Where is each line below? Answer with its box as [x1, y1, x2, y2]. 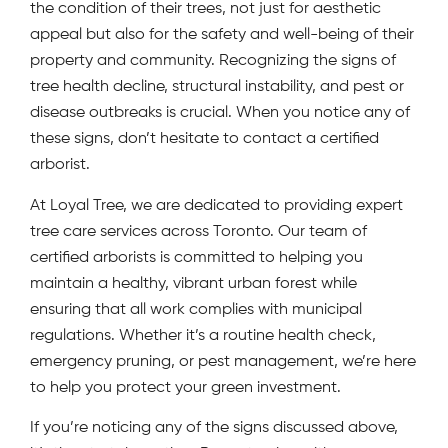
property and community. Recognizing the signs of [30, 53, 396, 70]
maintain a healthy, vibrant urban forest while [30, 275, 357, 292]
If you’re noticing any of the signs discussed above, [30, 419, 398, 436]
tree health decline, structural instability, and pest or [30, 79, 404, 96]
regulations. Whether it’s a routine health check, [30, 327, 376, 344]
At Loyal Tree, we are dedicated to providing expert [30, 197, 403, 214]
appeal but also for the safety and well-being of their [30, 27, 414, 44]
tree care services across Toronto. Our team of [30, 223, 367, 240]
